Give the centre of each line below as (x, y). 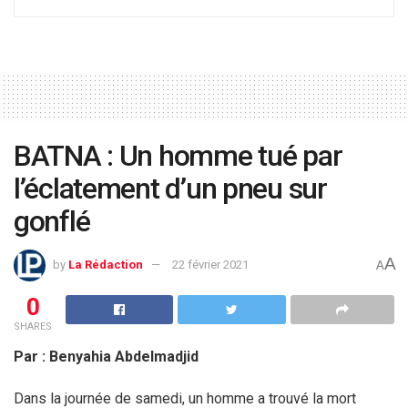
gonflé (52, 221)
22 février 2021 (210, 264)
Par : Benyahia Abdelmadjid (106, 356)
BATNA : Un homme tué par (178, 155)
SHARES (33, 326)
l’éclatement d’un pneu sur (170, 188)
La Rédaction (106, 264)
